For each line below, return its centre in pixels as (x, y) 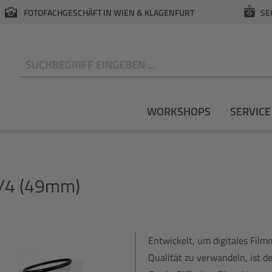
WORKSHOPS (179, 111)
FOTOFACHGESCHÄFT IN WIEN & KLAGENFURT (108, 12)
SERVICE (250, 111)
